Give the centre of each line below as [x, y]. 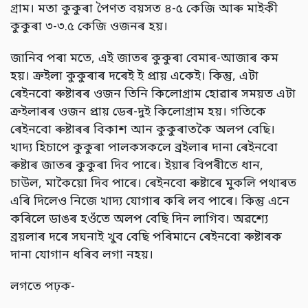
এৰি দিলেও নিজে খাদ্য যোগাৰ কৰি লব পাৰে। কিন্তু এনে [150, 201]
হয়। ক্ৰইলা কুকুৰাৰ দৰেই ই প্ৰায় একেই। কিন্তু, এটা [134, 76]
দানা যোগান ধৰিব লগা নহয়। [82, 255]
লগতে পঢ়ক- [44, 287]
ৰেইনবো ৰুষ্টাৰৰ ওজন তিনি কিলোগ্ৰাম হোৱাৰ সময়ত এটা [153, 94]
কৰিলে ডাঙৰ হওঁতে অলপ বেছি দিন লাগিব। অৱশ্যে [139, 219]
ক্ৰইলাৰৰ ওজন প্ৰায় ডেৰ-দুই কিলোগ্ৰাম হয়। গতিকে [138, 112]
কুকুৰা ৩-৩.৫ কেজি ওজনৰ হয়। [89, 27]
